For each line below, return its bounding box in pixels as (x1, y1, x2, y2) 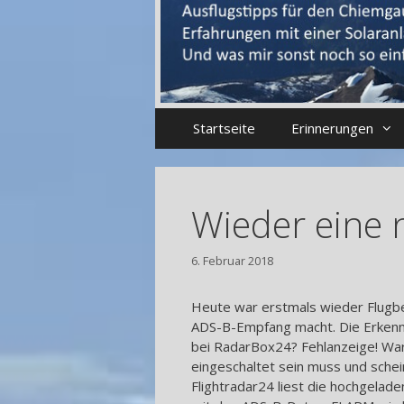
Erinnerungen (290, 119, 373, 138)
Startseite (192, 119, 255, 138)
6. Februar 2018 (191, 252, 273, 269)
